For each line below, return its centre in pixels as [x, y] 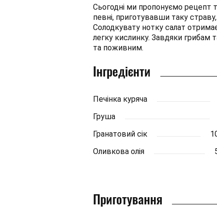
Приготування [128, 199]
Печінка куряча [120, 99]
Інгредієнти [122, 71]
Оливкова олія [119, 151]
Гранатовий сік [120, 134]
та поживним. [118, 48]
